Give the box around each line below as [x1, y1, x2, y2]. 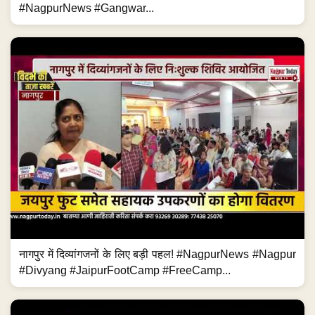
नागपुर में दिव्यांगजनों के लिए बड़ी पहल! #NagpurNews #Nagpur [19, 247, 296, 260]
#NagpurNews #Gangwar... [19, 1, 154, 14]
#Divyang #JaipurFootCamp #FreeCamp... [19, 264, 231, 276]
